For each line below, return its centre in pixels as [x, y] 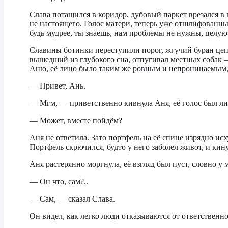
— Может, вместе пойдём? [76, 120]
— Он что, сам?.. [59, 181]
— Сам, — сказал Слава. [72, 199]
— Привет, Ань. [58, 86]
